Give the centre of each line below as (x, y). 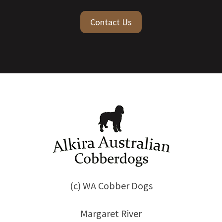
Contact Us (111, 22)
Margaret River (111, 213)
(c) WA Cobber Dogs (111, 185)
